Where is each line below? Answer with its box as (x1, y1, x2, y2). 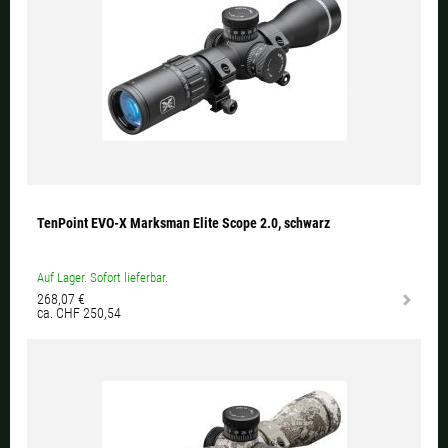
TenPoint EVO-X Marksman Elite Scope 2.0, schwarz (37, 215, 330, 232)
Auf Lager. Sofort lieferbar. (37, 270, 168, 286)
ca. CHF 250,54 (37, 305, 121, 322)
